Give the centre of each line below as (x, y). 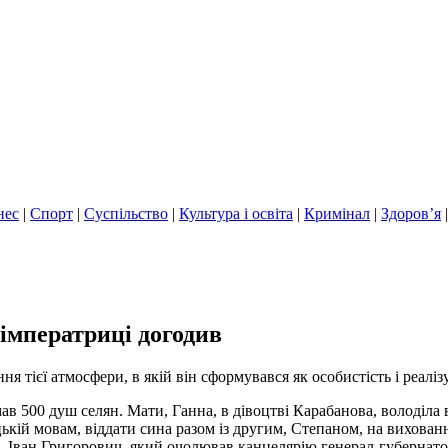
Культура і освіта (236, 213)
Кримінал (337, 213)
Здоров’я (411, 213)
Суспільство (126, 213)
